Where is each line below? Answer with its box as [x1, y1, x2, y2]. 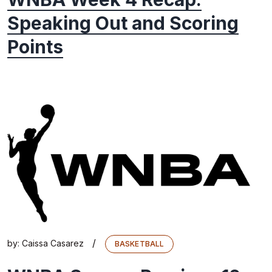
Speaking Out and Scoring [7, 12, 239, 35]
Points [7, 36, 63, 58]
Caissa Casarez [22, 238, 84, 249]
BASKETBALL [115, 239, 165, 249]
